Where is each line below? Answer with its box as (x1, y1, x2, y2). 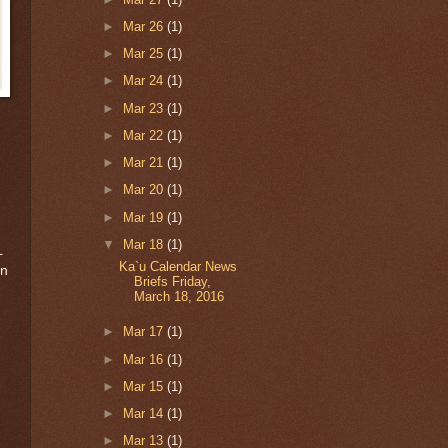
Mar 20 (122, 182, 167, 198)
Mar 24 (122, 73, 167, 89)
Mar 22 (122, 127, 167, 143)
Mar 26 (122, 18, 167, 34)
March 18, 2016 (133, 289, 224, 305)
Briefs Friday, (133, 274, 211, 290)
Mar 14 (122, 406, 167, 422)
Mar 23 (122, 100, 167, 116)
